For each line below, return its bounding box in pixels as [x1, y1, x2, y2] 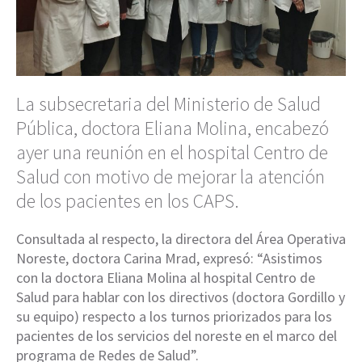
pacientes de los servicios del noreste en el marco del [16, 326, 337, 345]
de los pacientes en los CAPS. [16, 187, 239, 213]
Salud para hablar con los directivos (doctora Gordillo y [16, 287, 345, 306]
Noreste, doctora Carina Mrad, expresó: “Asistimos [16, 248, 322, 267]
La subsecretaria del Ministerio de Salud [16, 90, 321, 116]
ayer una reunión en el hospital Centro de [16, 139, 328, 165]
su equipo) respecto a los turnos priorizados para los [16, 306, 332, 326]
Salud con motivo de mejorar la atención [16, 163, 325, 189]
